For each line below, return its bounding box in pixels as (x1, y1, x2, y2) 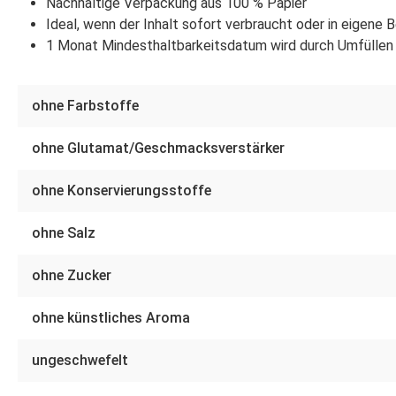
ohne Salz (32, 225, 95, 242)
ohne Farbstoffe (32, 97, 139, 115)
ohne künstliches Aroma (32, 309, 190, 327)
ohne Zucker (32, 267, 111, 285)
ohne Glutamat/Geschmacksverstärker (32, 140, 285, 157)
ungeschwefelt (32, 352, 128, 369)
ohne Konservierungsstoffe (32, 182, 211, 200)
